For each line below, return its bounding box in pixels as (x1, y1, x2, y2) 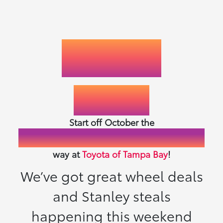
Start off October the (69, 115, 154, 128)
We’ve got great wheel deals (20, 165, 203, 185)
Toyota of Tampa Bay (82, 147, 168, 160)
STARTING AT (62, 56, 161, 79)
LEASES (83, 37, 140, 60)
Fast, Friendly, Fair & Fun (20, 126, 203, 149)
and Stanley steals (52, 185, 171, 205)
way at (53, 147, 82, 160)
